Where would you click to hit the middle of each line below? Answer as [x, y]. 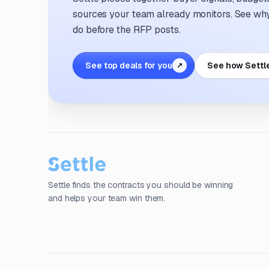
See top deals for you [129, 65]
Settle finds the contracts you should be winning [141, 185]
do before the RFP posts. [127, 30]
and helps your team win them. [107, 198]
